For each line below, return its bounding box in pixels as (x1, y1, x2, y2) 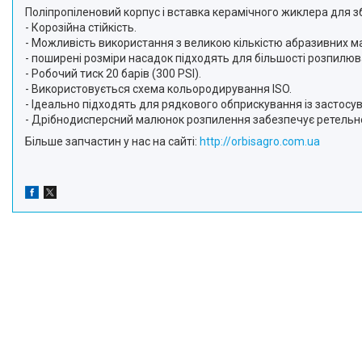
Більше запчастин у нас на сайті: (25, 135, 200, 148)
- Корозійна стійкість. (25, 21, 137, 34)
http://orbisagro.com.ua (200, 135, 320, 148)
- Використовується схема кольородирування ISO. (25, 82, 292, 95)
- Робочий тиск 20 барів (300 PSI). (25, 67, 201, 80)
